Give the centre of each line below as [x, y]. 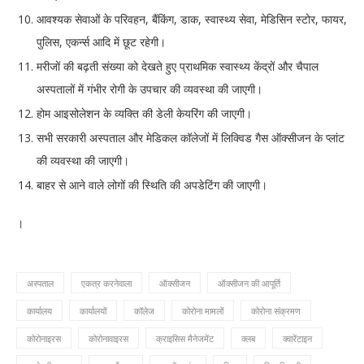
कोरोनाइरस [44, 339]
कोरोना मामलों [203, 311]
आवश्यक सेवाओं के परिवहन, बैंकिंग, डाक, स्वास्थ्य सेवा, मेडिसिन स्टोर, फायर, [192, 19]
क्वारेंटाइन [297, 339]
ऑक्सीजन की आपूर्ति [249, 284]
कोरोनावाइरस [108, 339]
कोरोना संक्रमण [276, 311]
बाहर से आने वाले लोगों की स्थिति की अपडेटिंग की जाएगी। [152, 185]
